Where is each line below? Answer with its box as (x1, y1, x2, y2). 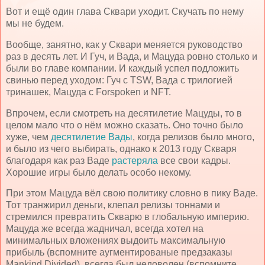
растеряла (112, 155, 158, 166)
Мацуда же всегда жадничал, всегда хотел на (6, 224, 203, 234)
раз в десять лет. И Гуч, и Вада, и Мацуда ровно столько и (6, 51, 257, 62)
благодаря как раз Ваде (6, 155, 112, 166)
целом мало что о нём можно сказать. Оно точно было (6, 119, 243, 130)
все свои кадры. (158, 155, 231, 166)
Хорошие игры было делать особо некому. (6, 167, 191, 177)
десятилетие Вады (51, 131, 132, 142)
